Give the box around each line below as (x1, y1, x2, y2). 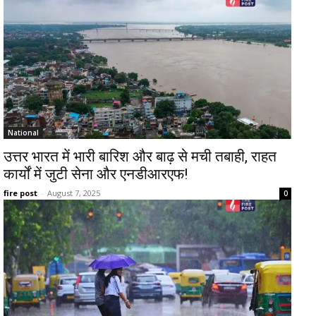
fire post (4, 188, 37, 198)
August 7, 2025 (47, 188, 100, 198)
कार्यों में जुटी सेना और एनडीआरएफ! (4, 166, 188, 183)
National (8, 128, 39, 138)
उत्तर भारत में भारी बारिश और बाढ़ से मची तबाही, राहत (4, 148, 276, 165)
